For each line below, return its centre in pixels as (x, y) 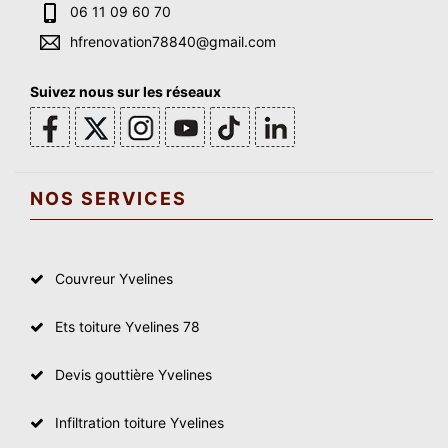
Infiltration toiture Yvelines (139, 422)
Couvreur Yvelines (114, 278)
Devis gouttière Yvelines (133, 374)
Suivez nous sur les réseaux (125, 91)
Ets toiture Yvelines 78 (127, 326)
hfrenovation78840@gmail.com (173, 41)
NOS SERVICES (108, 198)
